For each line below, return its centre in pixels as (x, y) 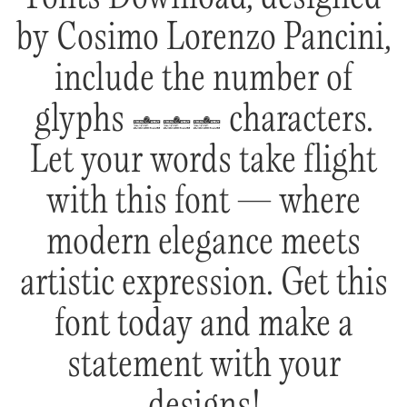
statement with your (203, 363)
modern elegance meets (203, 241)
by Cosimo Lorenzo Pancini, (203, 36)
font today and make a (203, 323)
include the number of (203, 77)
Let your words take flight (203, 159)
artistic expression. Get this (203, 282)
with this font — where (203, 200)
